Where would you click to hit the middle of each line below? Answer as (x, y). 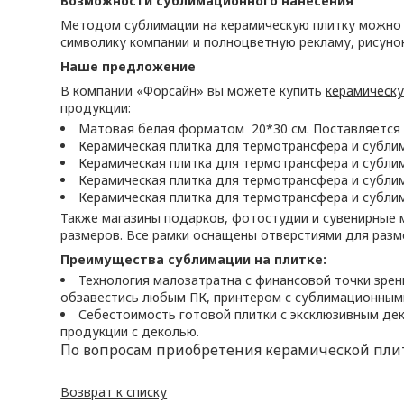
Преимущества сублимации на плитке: (194, 259)
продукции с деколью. (130, 331)
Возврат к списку (114, 392)
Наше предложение (129, 66)
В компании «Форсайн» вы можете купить (193, 91)
